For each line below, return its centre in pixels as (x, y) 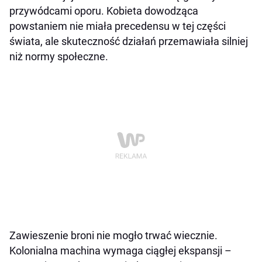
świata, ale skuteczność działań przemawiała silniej (129, 41)
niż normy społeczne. (59, 56)
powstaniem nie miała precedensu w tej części (118, 26)
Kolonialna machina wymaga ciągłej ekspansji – (120, 250)
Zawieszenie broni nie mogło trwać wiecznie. (113, 235)
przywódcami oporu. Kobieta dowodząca (104, 11)
